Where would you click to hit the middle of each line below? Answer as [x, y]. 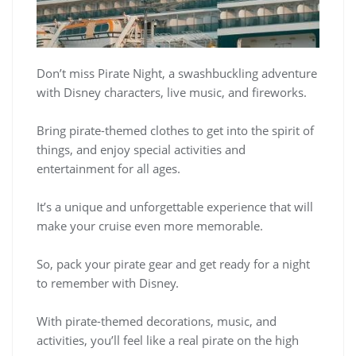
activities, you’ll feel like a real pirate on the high [168, 341]
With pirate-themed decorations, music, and [157, 321]
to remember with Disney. [108, 283]
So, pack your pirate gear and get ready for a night [173, 264]
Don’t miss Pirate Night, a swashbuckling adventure [177, 74]
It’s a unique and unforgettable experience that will [175, 207]
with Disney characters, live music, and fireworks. [172, 93]
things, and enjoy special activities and [141, 150]
